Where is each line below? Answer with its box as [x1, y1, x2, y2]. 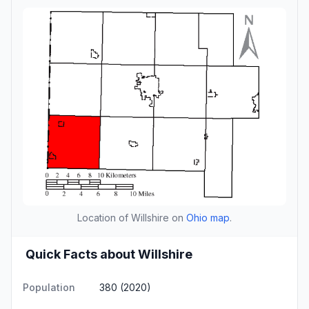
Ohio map [186, 211, 230, 223]
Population [23, 281, 75, 293]
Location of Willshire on [77, 211, 186, 223]
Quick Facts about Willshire [26, 246, 192, 261]
